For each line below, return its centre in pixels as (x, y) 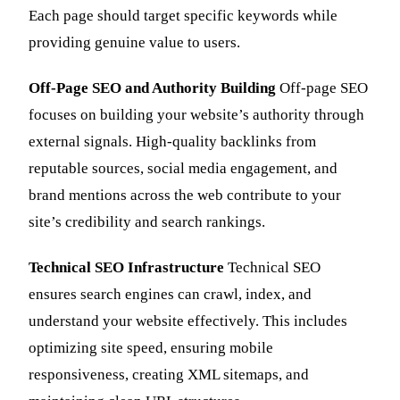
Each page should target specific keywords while (183, 16)
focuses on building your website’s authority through (196, 114)
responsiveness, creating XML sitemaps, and (169, 374)
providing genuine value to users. (134, 43)
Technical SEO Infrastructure (126, 267)
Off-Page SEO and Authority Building (152, 87)
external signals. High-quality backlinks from (172, 141)
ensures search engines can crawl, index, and (170, 294)
